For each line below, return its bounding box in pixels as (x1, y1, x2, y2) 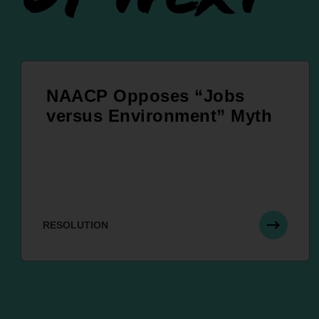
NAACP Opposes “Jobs (46, 86, 245, 106)
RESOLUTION (43, 219, 108, 231)
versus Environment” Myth (46, 106, 272, 126)
